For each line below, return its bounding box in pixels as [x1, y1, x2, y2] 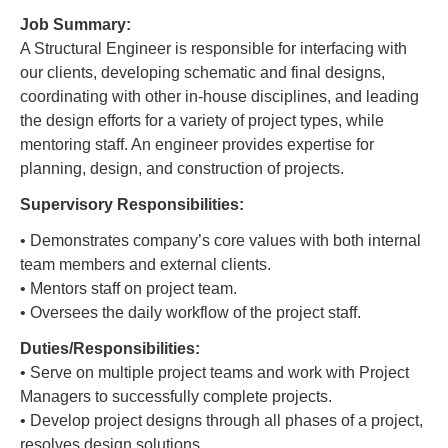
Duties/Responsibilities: [20, 340, 200, 357]
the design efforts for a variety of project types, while [20, 112, 384, 129]
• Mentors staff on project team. [20, 280, 237, 297]
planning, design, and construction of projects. [20, 160, 344, 177]
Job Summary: [20, 16, 131, 33]
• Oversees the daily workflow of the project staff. [20, 304, 361, 321]
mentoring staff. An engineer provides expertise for [20, 136, 374, 153]
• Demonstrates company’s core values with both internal [20, 232, 421, 249]
